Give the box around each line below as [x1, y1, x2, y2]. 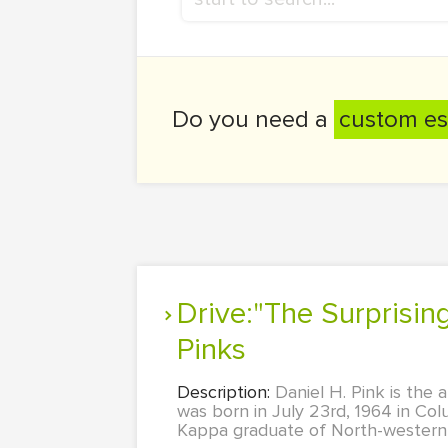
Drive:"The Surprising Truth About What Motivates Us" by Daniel [177, 295, 198, 332]
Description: [177, 381, 275, 403]
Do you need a [172, 105, 334, 134]
